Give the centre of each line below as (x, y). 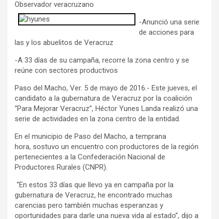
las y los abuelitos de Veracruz (64, 43)
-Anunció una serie (169, 22)
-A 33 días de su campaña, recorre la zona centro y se (102, 60)
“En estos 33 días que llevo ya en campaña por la (94, 185)
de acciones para (166, 32)
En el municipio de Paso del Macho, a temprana (90, 136)
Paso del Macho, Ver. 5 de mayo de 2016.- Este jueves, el (106, 88)
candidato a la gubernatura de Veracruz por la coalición (103, 98)
